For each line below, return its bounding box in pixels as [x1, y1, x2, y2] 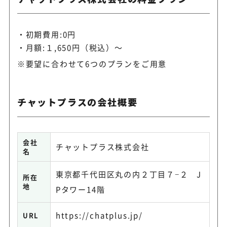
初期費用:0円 [25, 28, 77, 40]
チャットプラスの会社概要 [17, 95, 138, 108]
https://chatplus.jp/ [55, 209, 143, 220]
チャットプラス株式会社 [55, 141, 149, 152]
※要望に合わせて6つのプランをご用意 [17, 58, 167, 69]
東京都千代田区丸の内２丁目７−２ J [55, 168, 202, 179]
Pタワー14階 [55, 183, 105, 195]
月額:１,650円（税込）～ [25, 42, 123, 53]
